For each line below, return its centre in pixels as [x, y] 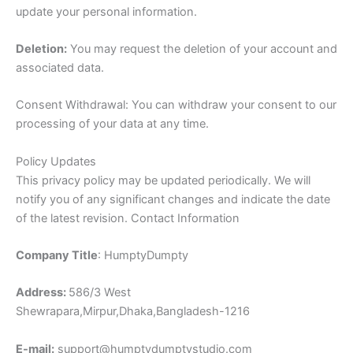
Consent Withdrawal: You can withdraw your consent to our [176, 105]
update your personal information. [106, 11]
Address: [42, 293]
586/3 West [100, 293]
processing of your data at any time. [112, 124]
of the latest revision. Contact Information [128, 218]
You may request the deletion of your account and [202, 49]
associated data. [60, 68]
